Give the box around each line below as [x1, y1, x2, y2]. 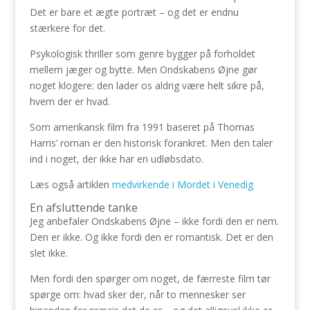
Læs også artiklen [29, 178, 112, 191]
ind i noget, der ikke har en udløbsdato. [29, 152, 203, 165]
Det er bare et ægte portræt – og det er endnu [29, 6, 239, 19]
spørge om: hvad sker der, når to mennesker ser [29, 288, 246, 301]
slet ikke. [29, 246, 68, 259]
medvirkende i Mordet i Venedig [111, 178, 253, 191]
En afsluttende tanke [29, 200, 138, 215]
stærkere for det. [29, 21, 105, 35]
